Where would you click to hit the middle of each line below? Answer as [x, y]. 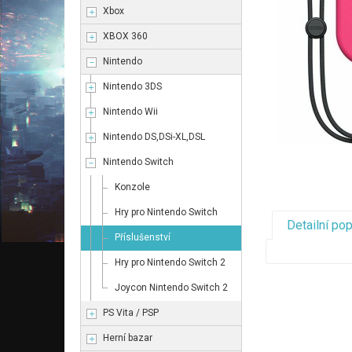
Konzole [132, 187]
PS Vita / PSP [131, 313]
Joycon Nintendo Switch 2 [171, 288]
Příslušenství [143, 237]
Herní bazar [128, 338]
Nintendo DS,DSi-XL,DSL [154, 137]
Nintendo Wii [130, 112]
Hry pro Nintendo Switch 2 [170, 262]
